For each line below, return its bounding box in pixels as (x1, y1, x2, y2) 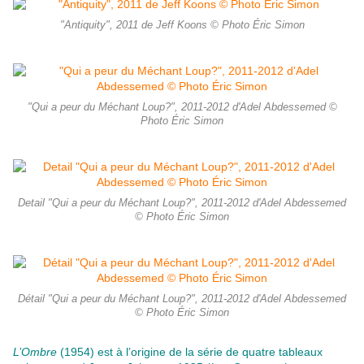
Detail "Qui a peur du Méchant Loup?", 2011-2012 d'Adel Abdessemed (18, 197, 346, 210)
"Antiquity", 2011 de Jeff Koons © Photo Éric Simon (59, 19, 305, 32)
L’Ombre (13, 345, 57, 359)
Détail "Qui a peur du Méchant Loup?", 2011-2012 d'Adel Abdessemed (18, 293, 346, 305)
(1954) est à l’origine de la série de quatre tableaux (57, 345, 323, 359)
